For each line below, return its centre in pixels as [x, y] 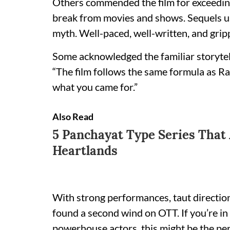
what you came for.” [95, 87]
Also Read [73, 117]
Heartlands [85, 151]
